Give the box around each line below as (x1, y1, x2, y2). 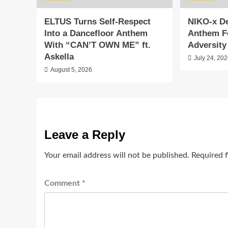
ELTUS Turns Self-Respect (44, 16, 151, 26)
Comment (44, 179, 82, 187)
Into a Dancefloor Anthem (44, 28, 148, 38)
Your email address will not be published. (44, 151, 189, 159)
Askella (44, 51, 74, 62)
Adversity (188, 40, 227, 50)
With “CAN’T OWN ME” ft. (44, 40, 151, 50)
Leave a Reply (44, 127, 125, 141)
